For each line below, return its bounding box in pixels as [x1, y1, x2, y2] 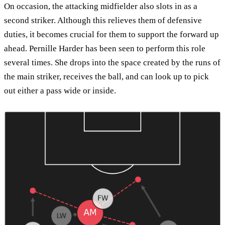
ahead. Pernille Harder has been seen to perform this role [4, 44, 205, 54]
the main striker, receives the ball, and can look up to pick [4, 72, 209, 82]
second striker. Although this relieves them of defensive [4, 16, 202, 26]
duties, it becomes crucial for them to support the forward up [4, 30, 219, 40]
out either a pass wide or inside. [4, 86, 116, 96]
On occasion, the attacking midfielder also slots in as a [4, 2, 197, 12]
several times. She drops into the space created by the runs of [4, 58, 220, 68]
